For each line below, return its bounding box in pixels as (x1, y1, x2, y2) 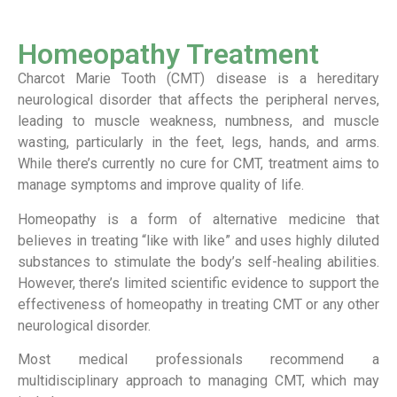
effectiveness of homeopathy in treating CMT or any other (18, 295, 379, 313)
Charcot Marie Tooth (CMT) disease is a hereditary (18, 70, 379, 88)
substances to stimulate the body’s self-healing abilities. (18, 253, 379, 270)
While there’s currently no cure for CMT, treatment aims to (18, 155, 379, 173)
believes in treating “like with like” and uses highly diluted (18, 231, 379, 249)
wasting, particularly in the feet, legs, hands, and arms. (18, 134, 379, 152)
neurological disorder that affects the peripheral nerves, (18, 91, 379, 109)
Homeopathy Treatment (18, 37, 319, 72)
